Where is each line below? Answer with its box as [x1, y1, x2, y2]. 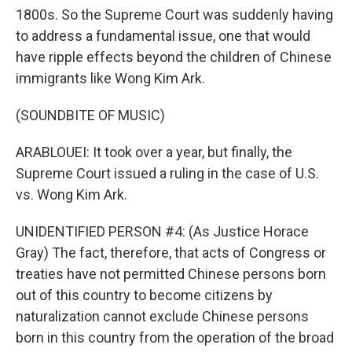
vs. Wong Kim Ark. [16, 186, 127, 203]
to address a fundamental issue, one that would [16, 27, 310, 44]
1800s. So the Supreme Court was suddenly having [16, 6, 333, 23]
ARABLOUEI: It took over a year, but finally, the [16, 144, 292, 160]
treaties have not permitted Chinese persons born [16, 266, 326, 282]
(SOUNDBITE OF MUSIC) [16, 107, 165, 123]
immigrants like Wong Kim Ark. [16, 70, 205, 86]
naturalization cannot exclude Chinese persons [16, 308, 309, 324]
